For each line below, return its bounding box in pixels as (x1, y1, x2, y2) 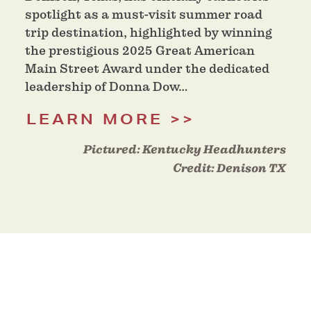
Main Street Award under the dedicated (25, 61, 269, 76)
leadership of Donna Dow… (25, 79, 188, 94)
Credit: (173, 161, 217, 176)
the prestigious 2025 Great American (25, 43, 255, 58)
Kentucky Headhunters (142, 142, 286, 158)
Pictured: (83, 142, 142, 158)
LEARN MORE (26, 110, 163, 128)
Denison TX (217, 161, 286, 176)
